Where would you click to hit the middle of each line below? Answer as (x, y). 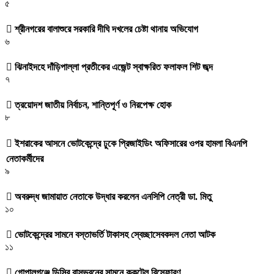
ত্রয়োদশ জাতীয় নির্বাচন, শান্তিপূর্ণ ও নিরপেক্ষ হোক (92, 105)
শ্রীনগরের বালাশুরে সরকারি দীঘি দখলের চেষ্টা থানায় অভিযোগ (105, 29)
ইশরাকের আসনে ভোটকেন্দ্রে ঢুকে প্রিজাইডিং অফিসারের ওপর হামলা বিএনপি (130, 143)
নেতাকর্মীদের (25, 158)
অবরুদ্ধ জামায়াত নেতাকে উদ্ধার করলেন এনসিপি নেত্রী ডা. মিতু (112, 196)
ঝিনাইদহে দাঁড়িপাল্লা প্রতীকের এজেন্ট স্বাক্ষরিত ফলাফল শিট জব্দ (113, 67)
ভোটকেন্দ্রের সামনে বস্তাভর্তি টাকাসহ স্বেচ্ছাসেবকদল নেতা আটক (114, 235)
